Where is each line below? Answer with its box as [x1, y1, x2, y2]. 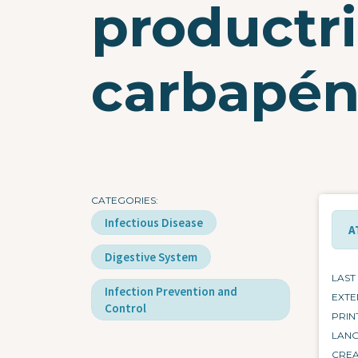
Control [105, 300, 146, 316]
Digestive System [105, 249, 197, 265]
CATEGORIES [91, 194, 156, 207]
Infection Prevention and [105, 284, 237, 300]
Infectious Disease [105, 215, 203, 231]
